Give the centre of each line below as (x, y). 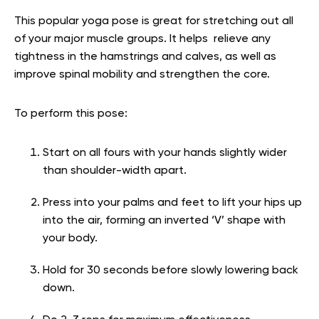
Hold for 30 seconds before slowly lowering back (171, 270)
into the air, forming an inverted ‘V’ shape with (164, 220)
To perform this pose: (71, 114)
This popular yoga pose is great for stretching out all (154, 21)
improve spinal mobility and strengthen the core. (142, 74)
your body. (72, 238)
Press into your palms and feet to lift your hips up (172, 203)
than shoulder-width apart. (116, 171)
